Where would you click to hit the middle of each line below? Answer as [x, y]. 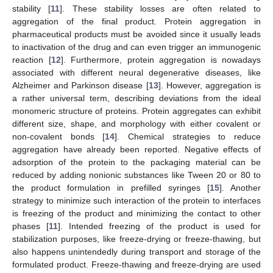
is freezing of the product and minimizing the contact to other [136, 213]
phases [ [30, 226]
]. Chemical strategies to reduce [188, 136]
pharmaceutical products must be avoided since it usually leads [136, 34]
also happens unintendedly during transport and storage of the [136, 251]
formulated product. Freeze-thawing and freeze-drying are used [136, 264]
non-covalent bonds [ [59, 136]
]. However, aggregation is [210, 85]
